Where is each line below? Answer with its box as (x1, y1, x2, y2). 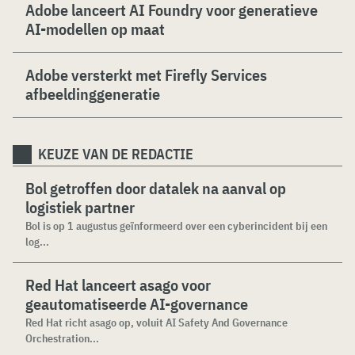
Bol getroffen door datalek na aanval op (25, 177, 286, 199)
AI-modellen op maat (25, 18, 165, 40)
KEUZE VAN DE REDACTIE (38, 145, 193, 163)
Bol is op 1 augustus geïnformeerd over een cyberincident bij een (25, 219, 327, 233)
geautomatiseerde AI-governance (25, 293, 248, 315)
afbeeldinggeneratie (25, 83, 160, 105)
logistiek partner (25, 197, 135, 218)
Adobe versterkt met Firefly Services (25, 64, 267, 86)
